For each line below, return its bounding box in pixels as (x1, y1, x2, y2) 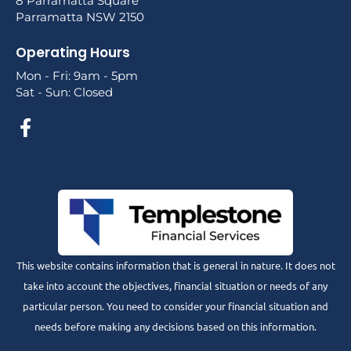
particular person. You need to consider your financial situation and (23, 299, 328, 313)
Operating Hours (16, 43, 130, 63)
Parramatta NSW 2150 (16, 9, 144, 24)
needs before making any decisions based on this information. (34, 319, 317, 333)
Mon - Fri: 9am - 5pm (16, 68, 138, 84)
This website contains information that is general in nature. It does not (16, 258, 335, 272)
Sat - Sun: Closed (16, 85, 113, 100)
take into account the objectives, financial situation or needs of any (24, 278, 327, 292)
